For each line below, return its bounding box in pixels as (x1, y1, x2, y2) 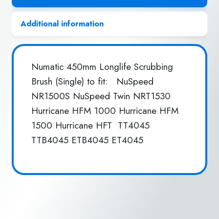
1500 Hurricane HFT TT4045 (31, 118, 150, 132)
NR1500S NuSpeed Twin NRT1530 (31, 89, 171, 103)
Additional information (20, 18, 104, 30)
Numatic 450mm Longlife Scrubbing (31, 60, 173, 73)
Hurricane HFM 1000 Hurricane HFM (31, 104, 178, 117)
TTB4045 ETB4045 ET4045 (31, 133, 143, 147)
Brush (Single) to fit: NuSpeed (31, 74, 153, 88)
